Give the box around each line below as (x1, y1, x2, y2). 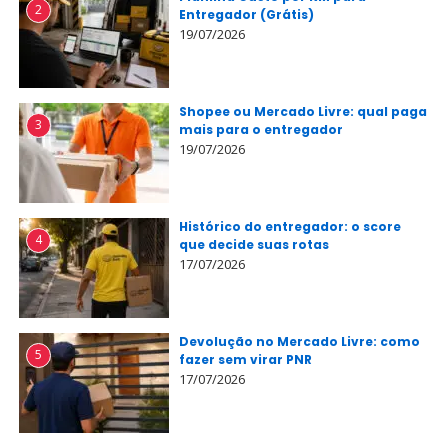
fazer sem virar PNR (179, 351, 312, 368)
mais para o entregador (179, 121, 343, 138)
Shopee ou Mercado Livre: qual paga (179, 103, 427, 120)
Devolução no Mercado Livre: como (179, 333, 420, 350)
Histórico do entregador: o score (179, 218, 401, 235)
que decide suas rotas (179, 236, 329, 253)
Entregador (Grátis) (179, 6, 314, 23)
